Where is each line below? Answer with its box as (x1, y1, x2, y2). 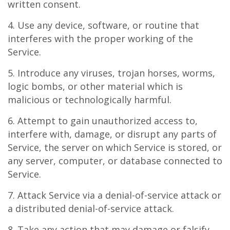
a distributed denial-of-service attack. (8, 202, 174, 215)
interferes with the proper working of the (8, 32, 193, 45)
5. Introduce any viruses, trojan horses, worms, (8, 67, 215, 79)
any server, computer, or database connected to (8, 155, 222, 167)
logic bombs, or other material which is (8, 80, 183, 92)
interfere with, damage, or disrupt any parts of (8, 128, 217, 140)
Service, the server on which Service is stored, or (8, 141, 222, 154)
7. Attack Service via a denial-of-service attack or (8, 189, 221, 201)
